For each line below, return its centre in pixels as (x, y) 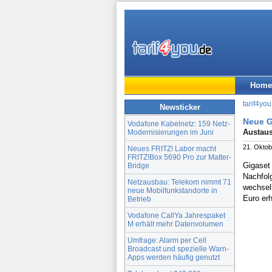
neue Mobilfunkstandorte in (172, 190)
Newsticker (180, 107)
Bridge (138, 165)
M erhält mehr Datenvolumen (175, 223)
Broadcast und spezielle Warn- (178, 248)
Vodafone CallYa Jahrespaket (176, 215)
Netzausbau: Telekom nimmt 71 (179, 182)
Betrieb (139, 199)
